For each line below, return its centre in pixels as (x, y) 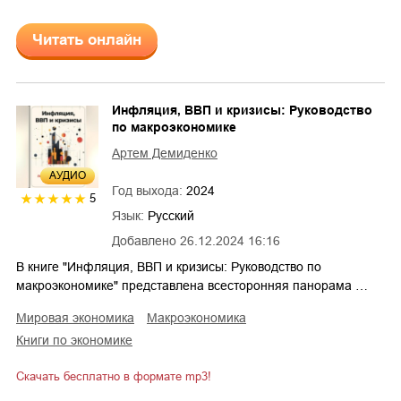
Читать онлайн (87, 39)
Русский (171, 215)
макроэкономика (202, 317)
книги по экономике (78, 340)
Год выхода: (149, 190)
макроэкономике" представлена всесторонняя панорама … (192, 285)
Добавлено (144, 240)
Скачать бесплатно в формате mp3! (114, 376)
